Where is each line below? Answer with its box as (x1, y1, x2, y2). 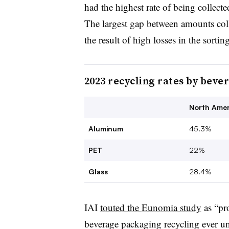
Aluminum (88, 124, 123, 133)
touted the (100, 200, 142, 214)
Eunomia (141, 200, 177, 214)
